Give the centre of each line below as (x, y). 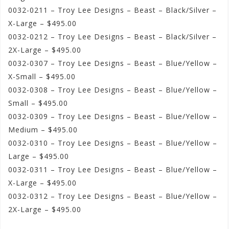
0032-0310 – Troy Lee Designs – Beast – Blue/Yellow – (113, 143)
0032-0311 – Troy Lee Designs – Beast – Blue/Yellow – (113, 170)
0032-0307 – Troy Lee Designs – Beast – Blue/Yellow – (113, 63)
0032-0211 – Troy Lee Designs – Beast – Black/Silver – (112, 10)
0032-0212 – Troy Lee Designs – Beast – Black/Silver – (112, 37)
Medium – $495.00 (43, 130)
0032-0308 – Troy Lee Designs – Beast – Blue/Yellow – (113, 90)
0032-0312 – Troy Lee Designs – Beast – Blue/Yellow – (113, 196)
